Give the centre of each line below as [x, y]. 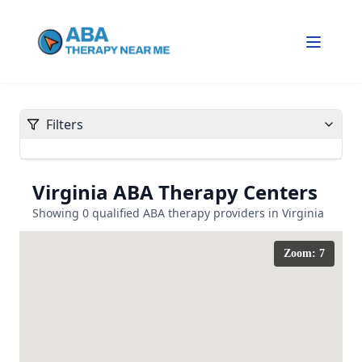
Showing [57, 213]
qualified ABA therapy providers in [185, 213]
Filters [65, 124]
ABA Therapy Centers [213, 192]
